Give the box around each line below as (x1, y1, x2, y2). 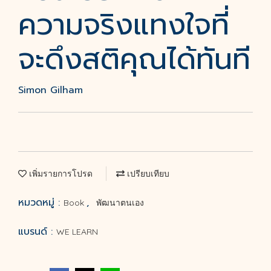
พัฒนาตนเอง (96, 197, 144, 208)
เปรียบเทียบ (125, 168, 169, 179)
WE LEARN (56, 226, 98, 237)
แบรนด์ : (18, 224, 56, 239)
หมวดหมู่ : (18, 195, 64, 210)
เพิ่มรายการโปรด (27, 168, 93, 179)
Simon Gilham (18, 83, 83, 97)
